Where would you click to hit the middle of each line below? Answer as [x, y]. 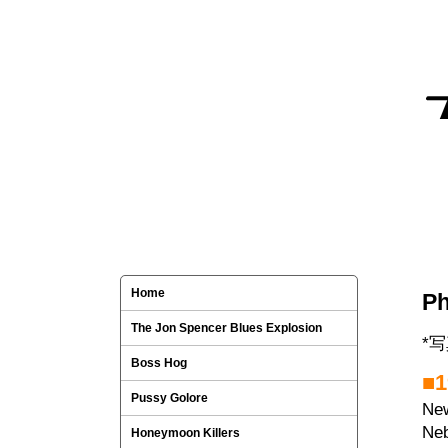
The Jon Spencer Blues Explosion [226, 328]
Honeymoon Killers [185, 433]
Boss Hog [159, 363]
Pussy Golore [169, 398]
